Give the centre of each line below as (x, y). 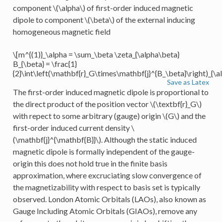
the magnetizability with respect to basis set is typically (106, 187)
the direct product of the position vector (81, 104)
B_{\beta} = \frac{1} (45, 63)
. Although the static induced (149, 139)
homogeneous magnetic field (61, 31)
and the (192, 115)
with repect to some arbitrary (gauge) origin (87, 115)
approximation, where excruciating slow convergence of (107, 175)
